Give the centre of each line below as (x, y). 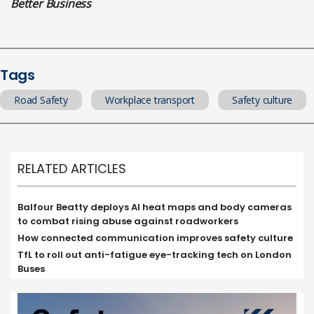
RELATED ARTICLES (72, 169)
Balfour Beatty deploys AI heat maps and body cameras (155, 207)
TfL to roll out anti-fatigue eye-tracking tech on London (155, 255)
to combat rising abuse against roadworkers (128, 221)
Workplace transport (150, 100)
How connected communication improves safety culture (155, 238)
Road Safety (41, 100)
